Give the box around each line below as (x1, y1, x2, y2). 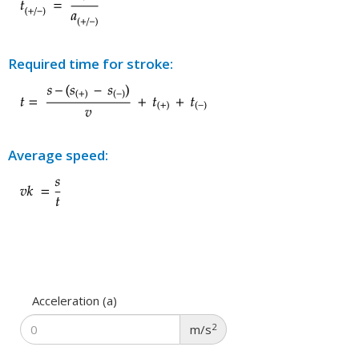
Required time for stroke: (8, 54, 173, 74)
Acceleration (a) (32, 292, 117, 309)
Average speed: (8, 146, 108, 165)
